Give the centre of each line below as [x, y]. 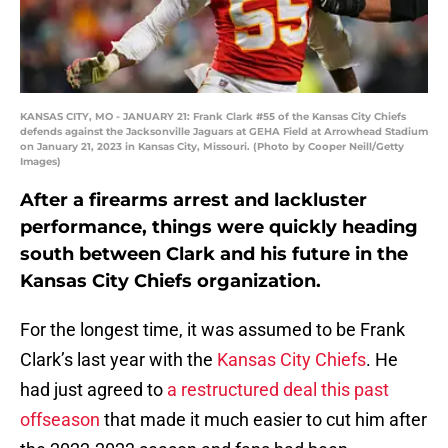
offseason [60, 420]
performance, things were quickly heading [219, 227]
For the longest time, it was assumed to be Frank [212, 330]
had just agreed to [93, 390]
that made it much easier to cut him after [263, 420]
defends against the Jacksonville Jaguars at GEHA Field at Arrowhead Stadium [224, 132]
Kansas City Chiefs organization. [170, 281]
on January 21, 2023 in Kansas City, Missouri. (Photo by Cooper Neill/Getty [212, 147]
